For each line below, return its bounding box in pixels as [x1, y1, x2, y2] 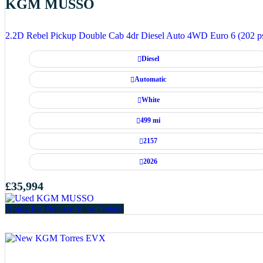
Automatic [134, 75, 167, 84]
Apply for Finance [5, 204, 76, 214]
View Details [76, 204, 124, 214]
